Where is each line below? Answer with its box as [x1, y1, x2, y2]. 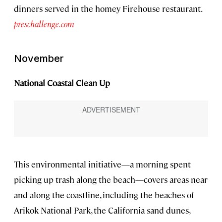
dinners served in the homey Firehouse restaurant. [14, 3, 202, 14]
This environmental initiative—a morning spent [14, 159, 191, 170]
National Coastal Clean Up [14, 77, 110, 89]
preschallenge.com [14, 18, 74, 30]
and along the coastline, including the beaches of [14, 189, 194, 201]
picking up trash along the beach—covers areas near [14, 174, 208, 185]
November [14, 53, 64, 65]
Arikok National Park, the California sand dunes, [14, 205, 190, 216]
